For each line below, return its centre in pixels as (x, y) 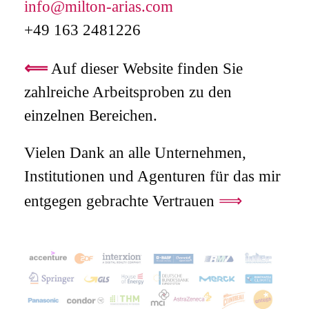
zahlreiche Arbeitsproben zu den (128, 92)
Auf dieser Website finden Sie (145, 68)
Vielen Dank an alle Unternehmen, (135, 152)
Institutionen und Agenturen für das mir (152, 176)
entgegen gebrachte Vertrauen (121, 201)
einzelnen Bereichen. (91, 115)
